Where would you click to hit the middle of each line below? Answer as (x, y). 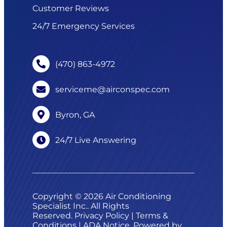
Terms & (152, 216)
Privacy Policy (102, 216)
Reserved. (53, 216)
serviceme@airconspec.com (113, 89)
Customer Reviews (71, 9)
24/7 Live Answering (96, 140)
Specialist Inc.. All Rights (81, 206)
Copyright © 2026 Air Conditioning (102, 197)
